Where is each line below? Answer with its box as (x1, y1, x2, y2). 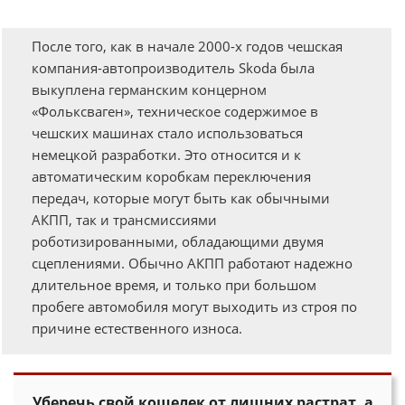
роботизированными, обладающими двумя (32, 232, 324, 250)
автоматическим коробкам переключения (32, 167, 311, 185)
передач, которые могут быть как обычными (32, 189, 330, 207)
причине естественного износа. (32, 319, 242, 337)
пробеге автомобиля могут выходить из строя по (32, 297, 357, 316)
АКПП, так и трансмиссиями (32, 211, 217, 229)
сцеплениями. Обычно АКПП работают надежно (32, 254, 353, 272)
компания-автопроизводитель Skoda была (32, 59, 315, 77)
